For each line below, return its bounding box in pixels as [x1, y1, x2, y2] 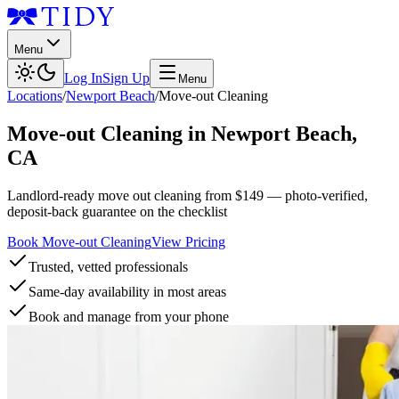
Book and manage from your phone [28, 308, 229, 324]
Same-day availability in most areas [28, 283, 226, 299]
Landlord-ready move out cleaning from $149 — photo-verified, [7, 187, 368, 203]
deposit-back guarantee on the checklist [7, 203, 227, 219]
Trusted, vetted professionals [28, 258, 188, 274]
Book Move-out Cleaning [7, 233, 151, 249]
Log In [64, 70, 102, 85]
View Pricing [151, 233, 225, 249]
